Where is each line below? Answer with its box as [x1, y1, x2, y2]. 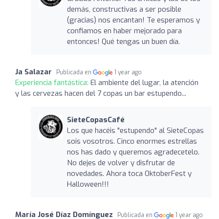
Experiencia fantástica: [15, 77, 90, 88]
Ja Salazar [15, 66, 52, 77]
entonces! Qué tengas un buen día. [66, 36, 180, 46]
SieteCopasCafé [66, 114, 125, 125]
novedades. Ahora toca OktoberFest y [66, 168, 192, 178]
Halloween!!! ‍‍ [66, 179, 111, 189]
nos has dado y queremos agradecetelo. [66, 147, 199, 157]
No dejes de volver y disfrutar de [66, 157, 175, 168]
